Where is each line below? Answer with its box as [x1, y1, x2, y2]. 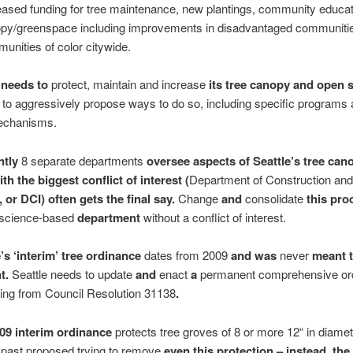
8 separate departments [20, 151, 147, 169]
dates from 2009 [143, 247, 228, 264]
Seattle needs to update [11, 266, 132, 283]
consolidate [244, 189, 303, 206]
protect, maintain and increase [50, 76, 206, 93]
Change [177, 189, 218, 206]
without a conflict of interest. [143, 208, 286, 225]
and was [227, 247, 280, 265]
